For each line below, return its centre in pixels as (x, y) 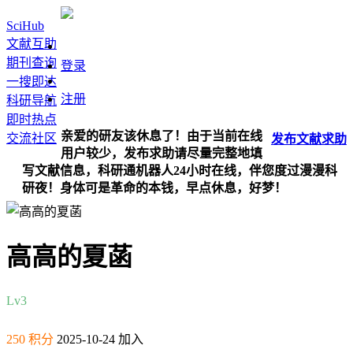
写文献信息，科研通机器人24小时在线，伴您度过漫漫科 (180, 171)
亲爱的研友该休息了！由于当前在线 (162, 136)
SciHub (25, 26)
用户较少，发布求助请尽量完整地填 (162, 153)
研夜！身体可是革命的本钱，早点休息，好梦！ (154, 188)
